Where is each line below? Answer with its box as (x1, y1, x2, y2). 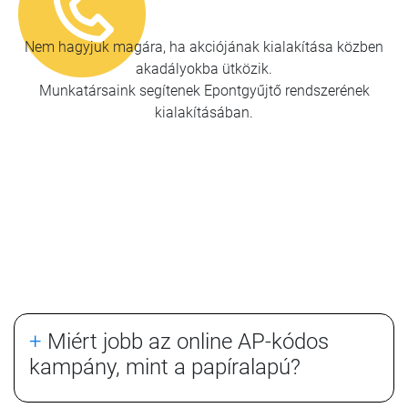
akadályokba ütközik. (136, 59, 272, 77)
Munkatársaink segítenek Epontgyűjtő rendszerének (38, 81, 370, 99)
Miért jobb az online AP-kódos (42, 328, 329, 354)
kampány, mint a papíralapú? (29, 353, 301, 380)
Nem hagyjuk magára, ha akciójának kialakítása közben (25, 37, 383, 56)
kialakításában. (155, 103, 253, 121)
